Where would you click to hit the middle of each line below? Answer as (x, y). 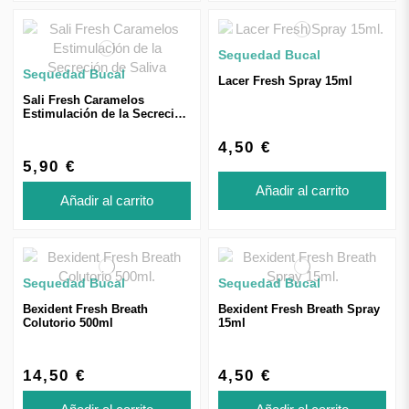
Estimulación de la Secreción (106, 113)
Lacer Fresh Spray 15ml (285, 80)
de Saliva (49, 127)
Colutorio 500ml (68, 322)
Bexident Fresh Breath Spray (299, 309)
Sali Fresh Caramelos (84, 100)
